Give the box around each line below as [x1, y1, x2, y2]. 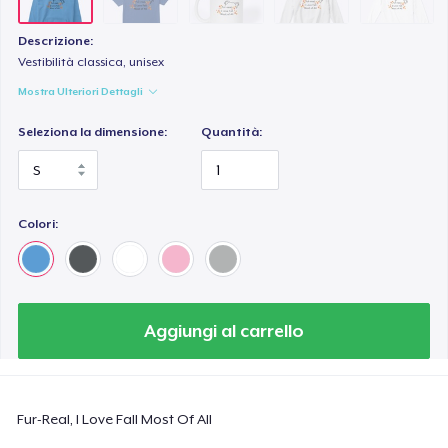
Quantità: [201, 125, 263, 140]
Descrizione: [18, 34, 94, 49]
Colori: [18, 216, 59, 231]
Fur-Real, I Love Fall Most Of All [17, 410, 213, 427]
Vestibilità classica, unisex [18, 55, 165, 70]
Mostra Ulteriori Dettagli [18, 85, 144, 98]
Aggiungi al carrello [144, 320, 304, 341]
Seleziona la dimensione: [18, 125, 168, 140]
